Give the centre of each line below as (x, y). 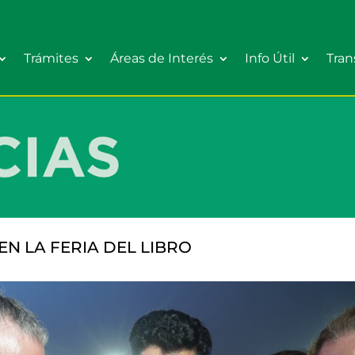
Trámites (51, 58)
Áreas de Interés (162, 58)
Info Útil (270, 58)
